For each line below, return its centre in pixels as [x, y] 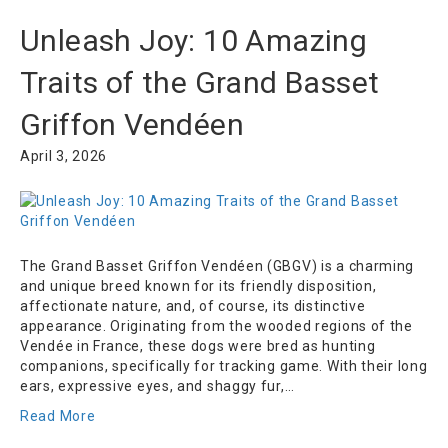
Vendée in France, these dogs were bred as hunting [198, 346]
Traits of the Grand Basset [200, 83]
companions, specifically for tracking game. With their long [224, 366]
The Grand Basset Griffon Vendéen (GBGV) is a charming [217, 266]
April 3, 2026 [64, 156]
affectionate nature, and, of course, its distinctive [193, 306]
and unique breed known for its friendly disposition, [198, 286]
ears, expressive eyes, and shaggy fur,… [157, 386]
